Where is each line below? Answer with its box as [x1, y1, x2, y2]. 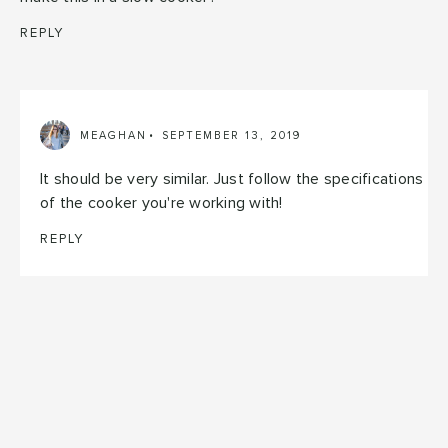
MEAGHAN [80, 129, 147, 141]
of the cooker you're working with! [40, 195, 283, 212]
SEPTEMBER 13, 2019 [162, 129, 301, 141]
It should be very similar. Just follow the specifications [40, 171, 424, 188]
